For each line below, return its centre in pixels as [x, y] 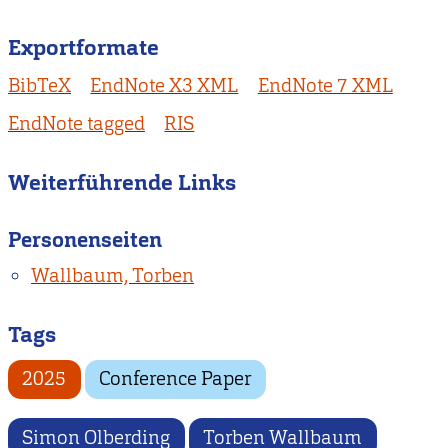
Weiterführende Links [122, 182]
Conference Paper [175, 379]
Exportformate [83, 48]
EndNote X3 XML [164, 86]
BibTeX [39, 86]
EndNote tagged [76, 123]
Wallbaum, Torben [113, 276]
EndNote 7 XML [325, 86]
